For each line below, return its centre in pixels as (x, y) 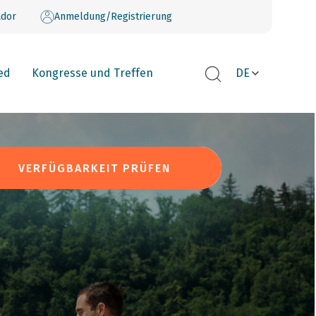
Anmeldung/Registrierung (113, 17)
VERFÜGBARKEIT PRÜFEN (95, 168)
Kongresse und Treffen (92, 73)
